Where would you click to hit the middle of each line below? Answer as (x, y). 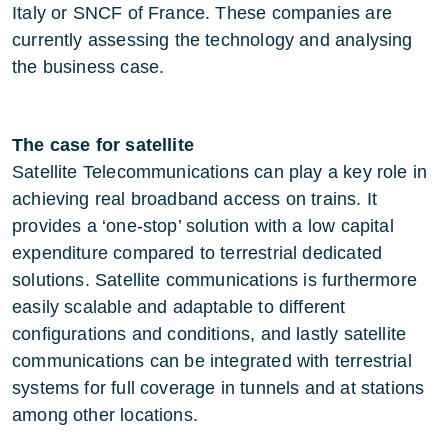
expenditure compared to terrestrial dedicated (197, 253)
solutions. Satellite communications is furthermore (214, 280)
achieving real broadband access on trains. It (195, 199)
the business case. (88, 67)
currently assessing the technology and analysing (212, 40)
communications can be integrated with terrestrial (212, 361)
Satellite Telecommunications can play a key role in (220, 172)
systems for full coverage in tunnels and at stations (218, 388)
